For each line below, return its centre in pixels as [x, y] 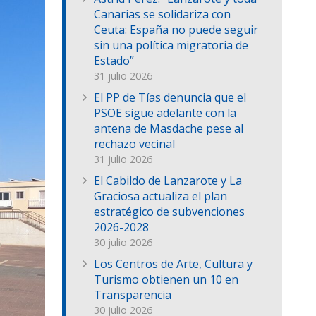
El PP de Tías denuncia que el [170, 98]
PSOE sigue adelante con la [165, 113]
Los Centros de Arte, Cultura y [173, 264]
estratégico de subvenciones [169, 212]
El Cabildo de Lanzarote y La [168, 181]
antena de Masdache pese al [169, 129]
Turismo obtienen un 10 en [166, 280]
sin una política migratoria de [171, 45]
